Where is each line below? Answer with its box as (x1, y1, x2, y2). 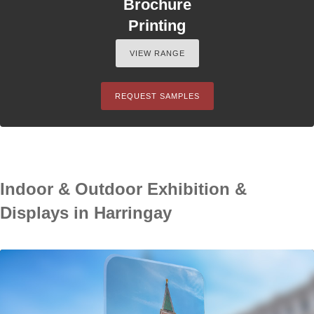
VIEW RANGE (129, 49, 185, 58)
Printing (128, 17, 186, 35)
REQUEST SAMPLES (114, 92, 200, 101)
